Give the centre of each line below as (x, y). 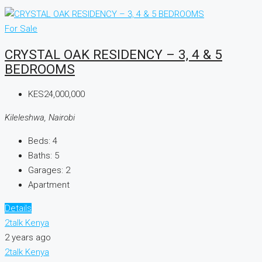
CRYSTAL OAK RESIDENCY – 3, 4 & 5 (113, 54)
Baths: (40, 156)
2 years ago (28, 238)
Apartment (49, 185)
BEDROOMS (40, 69)
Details (18, 208)
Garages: (46, 170)
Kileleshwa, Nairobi (40, 118)
